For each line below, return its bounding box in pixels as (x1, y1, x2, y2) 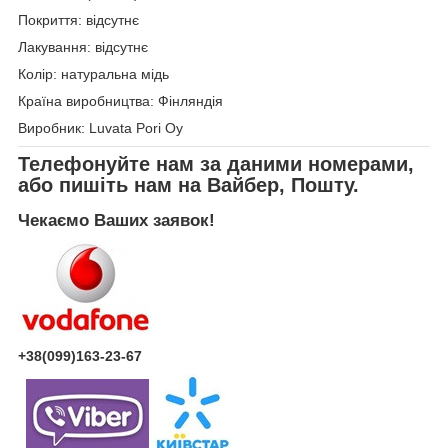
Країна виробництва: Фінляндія (18, 93, 223, 110)
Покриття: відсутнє (18, 12, 139, 29)
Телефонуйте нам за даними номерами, (18, 153, 414, 176)
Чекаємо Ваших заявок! (18, 210, 215, 230)
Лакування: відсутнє (18, 39, 148, 56)
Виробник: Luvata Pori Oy (18, 120, 183, 137)
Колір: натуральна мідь (18, 66, 169, 83)
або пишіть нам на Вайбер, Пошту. (18, 174, 359, 197)
